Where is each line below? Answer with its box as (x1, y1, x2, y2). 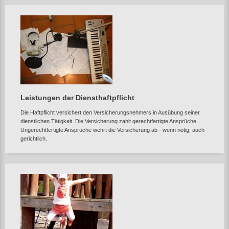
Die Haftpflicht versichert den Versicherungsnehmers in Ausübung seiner (20, 109, 200, 116)
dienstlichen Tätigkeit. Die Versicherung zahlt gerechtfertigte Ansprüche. (20, 118, 198, 124)
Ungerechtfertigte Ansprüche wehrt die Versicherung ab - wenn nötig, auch (20, 127, 204, 133)
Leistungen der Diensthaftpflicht (20, 94, 134, 102)
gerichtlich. (20, 135, 47, 142)
